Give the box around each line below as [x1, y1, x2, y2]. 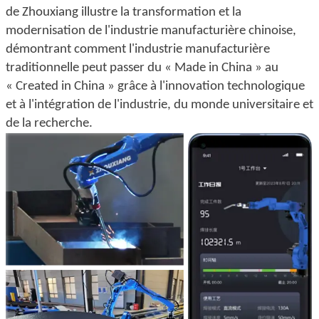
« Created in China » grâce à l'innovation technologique [6, 80, 305, 94]
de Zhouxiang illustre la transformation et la [6, 6, 241, 20]
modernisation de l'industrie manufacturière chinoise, [6, 24, 296, 38]
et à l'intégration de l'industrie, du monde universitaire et [6, 98, 313, 113]
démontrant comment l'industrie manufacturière [6, 43, 270, 57]
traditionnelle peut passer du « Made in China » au [6, 61, 278, 75]
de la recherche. [6, 117, 93, 131]
